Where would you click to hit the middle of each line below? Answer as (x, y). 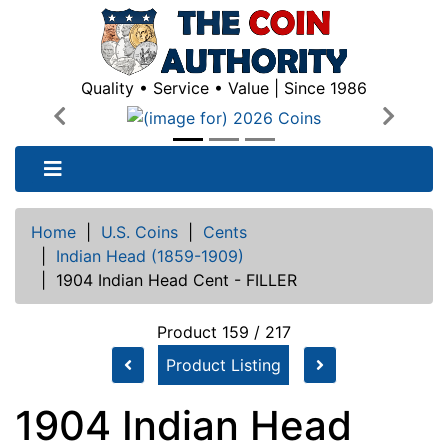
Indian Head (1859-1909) (150, 255)
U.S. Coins (139, 231)
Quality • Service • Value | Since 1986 (224, 88)
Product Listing (223, 364)
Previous (91, 127)
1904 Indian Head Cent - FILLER (176, 279)
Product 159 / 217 (224, 331)
